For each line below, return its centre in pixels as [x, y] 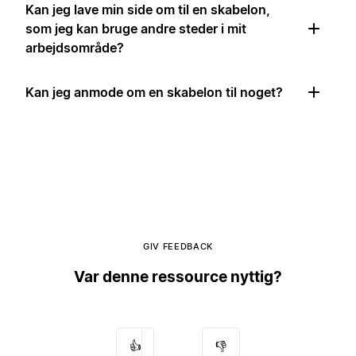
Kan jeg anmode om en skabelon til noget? [154, 93]
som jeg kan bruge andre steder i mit [136, 29]
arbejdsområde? [75, 48]
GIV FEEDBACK [178, 247]
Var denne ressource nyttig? [178, 277]
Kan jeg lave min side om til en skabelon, [148, 10]
